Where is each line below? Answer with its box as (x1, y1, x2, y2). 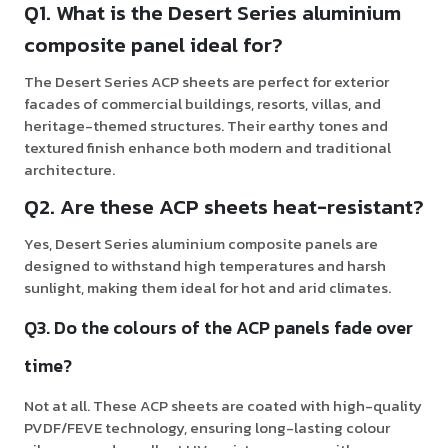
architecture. (24, 158, 115, 182)
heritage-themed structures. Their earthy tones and (24, 114, 388, 138)
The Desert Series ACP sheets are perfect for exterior (24, 70, 389, 94)
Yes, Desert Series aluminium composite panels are (24, 232, 378, 256)
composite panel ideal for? (24, 29, 283, 61)
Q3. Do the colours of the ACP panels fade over (24, 314, 413, 342)
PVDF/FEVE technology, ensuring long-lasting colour (24, 416, 390, 440)
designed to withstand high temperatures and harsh (24, 254, 386, 278)
